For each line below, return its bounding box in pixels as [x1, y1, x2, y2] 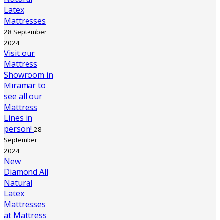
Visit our [4, 48, 35, 59]
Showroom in [4, 69, 53, 81]
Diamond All [4, 166, 48, 178]
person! [4, 123, 34, 135]
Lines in [4, 112, 32, 124]
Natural [4, 177, 32, 189]
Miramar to [4, 80, 46, 91]
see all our [4, 91, 42, 102]
